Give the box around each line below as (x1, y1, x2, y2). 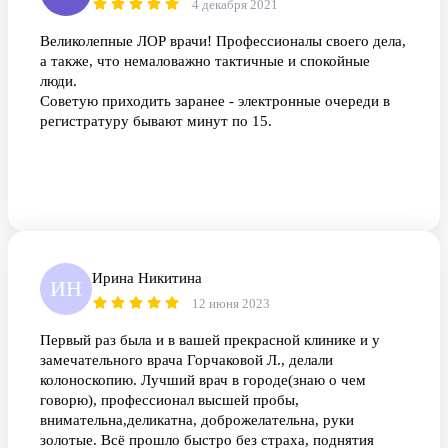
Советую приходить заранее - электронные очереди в (40, 93, 390, 110)
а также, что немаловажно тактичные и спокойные (40, 53, 370, 70)
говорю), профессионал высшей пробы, (40, 392, 299, 409)
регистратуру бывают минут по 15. (40, 113, 272, 130)
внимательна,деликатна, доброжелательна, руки (40, 412, 354, 429)
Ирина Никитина (92, 270, 202, 287)
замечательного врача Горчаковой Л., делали (40, 352, 333, 369)
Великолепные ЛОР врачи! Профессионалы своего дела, (40, 33, 406, 50)
